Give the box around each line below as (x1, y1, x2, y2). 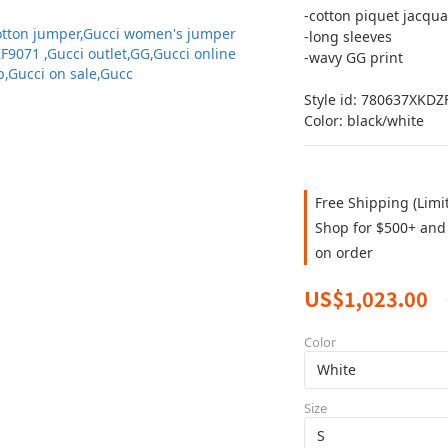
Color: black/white (303, 111, 424, 130)
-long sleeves (303, 27, 396, 46)
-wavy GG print (303, 48, 407, 67)
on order (314, 243, 373, 262)
